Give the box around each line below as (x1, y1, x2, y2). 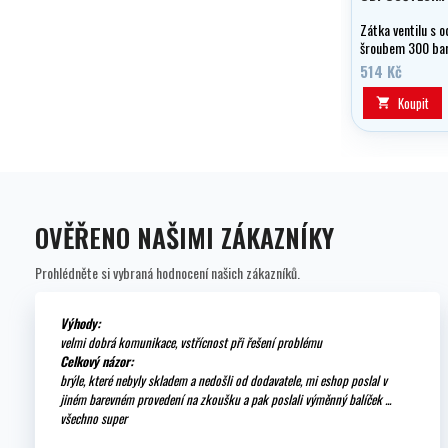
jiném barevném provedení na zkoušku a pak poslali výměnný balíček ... (60, 388, 391, 409)
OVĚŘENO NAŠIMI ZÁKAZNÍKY (35, 217, 334, 257)
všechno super (60, 407, 127, 428)
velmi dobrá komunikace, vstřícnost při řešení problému (60, 331, 322, 352)
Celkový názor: (60, 350, 133, 371)
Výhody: (60, 312, 100, 333)
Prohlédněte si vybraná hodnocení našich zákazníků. (35, 261, 300, 283)
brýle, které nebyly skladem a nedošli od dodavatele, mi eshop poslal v (60, 369, 387, 390)
